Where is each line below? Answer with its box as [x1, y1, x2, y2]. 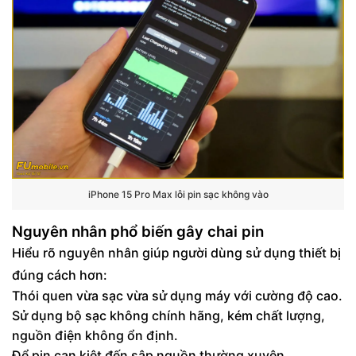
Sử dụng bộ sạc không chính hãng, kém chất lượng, [12, 307, 325, 323]
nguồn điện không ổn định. [12, 327, 178, 343]
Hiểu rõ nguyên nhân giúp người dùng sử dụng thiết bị [12, 244, 341, 261]
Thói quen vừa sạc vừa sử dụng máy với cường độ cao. [12, 287, 342, 304]
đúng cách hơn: [12, 266, 107, 283]
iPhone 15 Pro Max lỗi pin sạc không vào [87, 188, 269, 201]
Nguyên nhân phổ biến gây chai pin [12, 222, 264, 241]
